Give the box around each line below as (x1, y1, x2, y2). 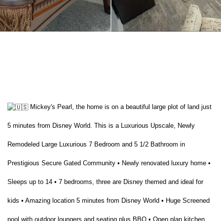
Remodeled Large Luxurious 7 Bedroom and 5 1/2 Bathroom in (7, 141, 185, 148)
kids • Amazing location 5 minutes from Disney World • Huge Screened (7, 197, 210, 204)
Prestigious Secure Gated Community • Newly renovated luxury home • (7, 159, 211, 167)
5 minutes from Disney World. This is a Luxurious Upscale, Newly (7, 122, 195, 129)
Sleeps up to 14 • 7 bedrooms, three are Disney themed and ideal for (7, 178, 203, 185)
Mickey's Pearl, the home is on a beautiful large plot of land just (30, 103, 212, 110)
